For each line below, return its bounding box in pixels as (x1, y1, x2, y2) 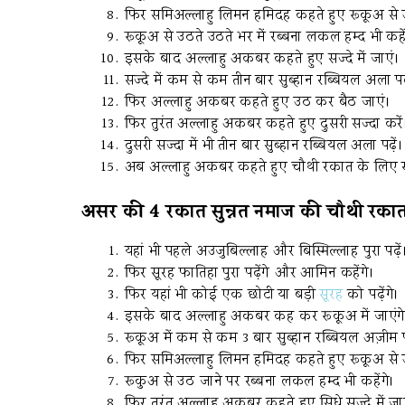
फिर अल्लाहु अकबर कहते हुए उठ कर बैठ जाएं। (124, 91, 391, 114)
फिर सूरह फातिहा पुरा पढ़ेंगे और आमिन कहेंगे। (124, 262, 374, 285)
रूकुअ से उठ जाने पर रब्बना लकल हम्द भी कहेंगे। (124, 371, 395, 393)
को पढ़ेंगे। (343, 284, 400, 306)
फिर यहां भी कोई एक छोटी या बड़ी (124, 284, 320, 306)
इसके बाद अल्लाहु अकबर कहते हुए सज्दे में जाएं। (124, 48, 400, 71)
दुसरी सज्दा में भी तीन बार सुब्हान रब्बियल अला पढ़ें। (124, 135, 403, 157)
